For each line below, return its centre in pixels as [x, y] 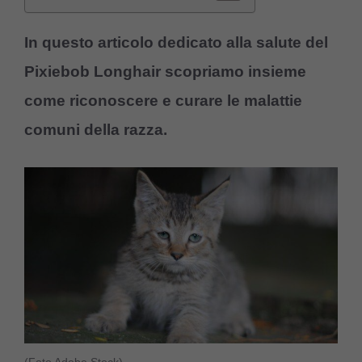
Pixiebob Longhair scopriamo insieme [165, 71]
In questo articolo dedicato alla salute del [176, 42]
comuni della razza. [96, 129]
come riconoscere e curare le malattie [163, 100]
